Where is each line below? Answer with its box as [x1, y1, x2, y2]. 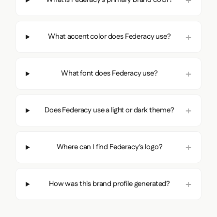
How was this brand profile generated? [48, 179, 170, 189]
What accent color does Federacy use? [48, 31, 171, 42]
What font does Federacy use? [61, 68, 158, 79]
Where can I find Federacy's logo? [56, 142, 163, 153]
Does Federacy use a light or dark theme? [45, 105, 174, 116]
